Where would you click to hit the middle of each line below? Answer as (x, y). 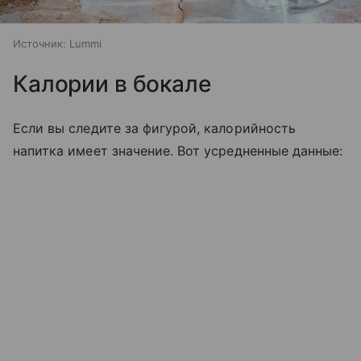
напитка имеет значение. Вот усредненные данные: (178, 150)
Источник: (39, 43)
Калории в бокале (112, 83)
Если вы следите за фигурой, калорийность (154, 128)
